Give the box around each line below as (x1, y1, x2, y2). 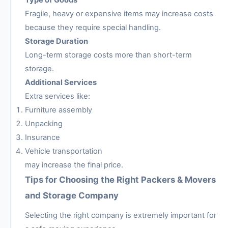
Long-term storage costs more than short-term (25, 50, 192, 60)
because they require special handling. (25, 23, 161, 33)
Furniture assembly (25, 105, 92, 115)
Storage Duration (25, 37, 88, 46)
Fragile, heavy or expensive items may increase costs (25, 9, 213, 19)
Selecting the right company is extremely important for (25, 211, 216, 220)
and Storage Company (25, 190, 119, 201)
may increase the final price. (25, 160, 123, 170)
